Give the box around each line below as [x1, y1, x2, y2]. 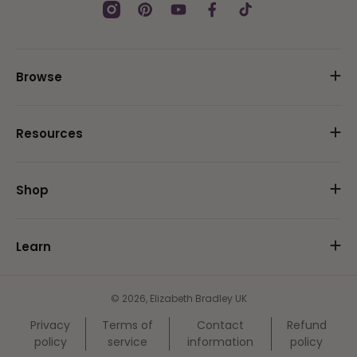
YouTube [169, 8, 217, 22]
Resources [16, 125, 83, 142]
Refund [286, 317, 327, 333]
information [187, 334, 254, 350]
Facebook [202, 8, 253, 22]
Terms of [102, 317, 154, 333]
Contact [197, 317, 245, 333]
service [108, 334, 148, 350]
